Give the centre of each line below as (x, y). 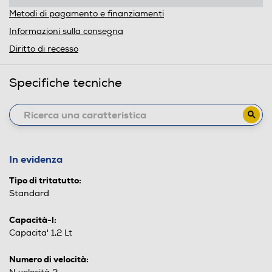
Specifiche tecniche (66, 83)
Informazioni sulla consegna (66, 31)
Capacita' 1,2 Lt (41, 233)
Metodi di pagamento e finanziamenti (87, 14)
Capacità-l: (33, 220)
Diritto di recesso (44, 49)
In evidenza (36, 159)
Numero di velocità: (49, 259)
